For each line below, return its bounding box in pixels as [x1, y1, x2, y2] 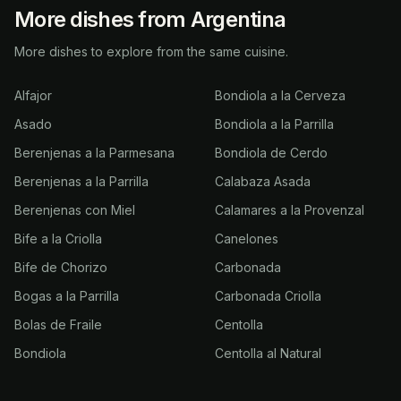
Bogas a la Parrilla [14, 288, 119, 303]
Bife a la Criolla [14, 231, 102, 246]
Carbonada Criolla [215, 288, 321, 303]
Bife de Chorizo [14, 260, 107, 275]
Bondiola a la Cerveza [215, 88, 346, 103]
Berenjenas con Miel [14, 202, 135, 218]
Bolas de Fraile [14, 317, 102, 332]
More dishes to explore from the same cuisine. [14, 44, 288, 59]
